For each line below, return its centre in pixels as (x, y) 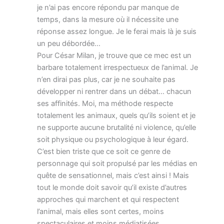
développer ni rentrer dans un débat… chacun (114, 91)
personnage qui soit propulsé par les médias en (117, 163)
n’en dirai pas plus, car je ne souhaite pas (106, 79)
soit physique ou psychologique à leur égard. (112, 139)
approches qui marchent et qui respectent (108, 199)
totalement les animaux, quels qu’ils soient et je (116, 115)
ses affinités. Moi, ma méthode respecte (105, 103)
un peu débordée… (68, 43)
